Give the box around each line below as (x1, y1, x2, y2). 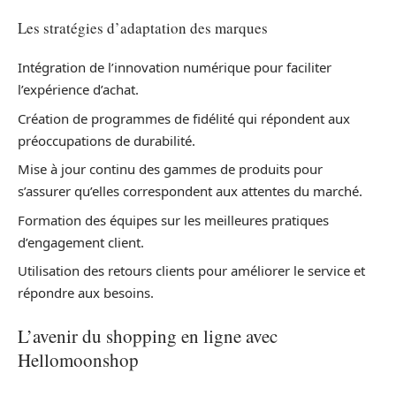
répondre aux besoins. (18, 284, 154, 302)
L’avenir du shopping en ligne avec (18, 323, 278, 348)
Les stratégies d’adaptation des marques (18, 17, 268, 38)
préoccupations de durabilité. (18, 131, 195, 149)
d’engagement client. (18, 232, 144, 251)
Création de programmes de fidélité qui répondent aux (18, 109, 350, 127)
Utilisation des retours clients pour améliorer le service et (18, 262, 365, 280)
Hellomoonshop (18, 346, 139, 372)
